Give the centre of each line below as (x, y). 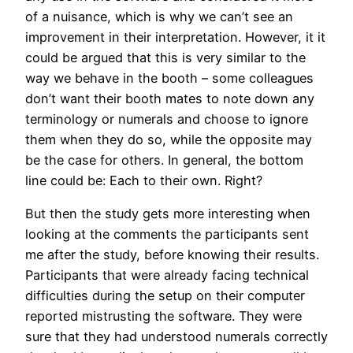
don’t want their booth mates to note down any (170, 98)
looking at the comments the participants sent (167, 234)
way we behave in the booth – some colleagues (169, 78)
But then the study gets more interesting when (168, 214)
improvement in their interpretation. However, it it (175, 37)
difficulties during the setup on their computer (165, 296)
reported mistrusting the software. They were (163, 316)
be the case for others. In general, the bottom (164, 160)
